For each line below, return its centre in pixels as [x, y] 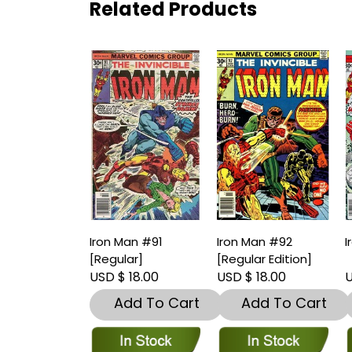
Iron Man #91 [126, 242]
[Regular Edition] [265, 259]
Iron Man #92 [255, 242]
